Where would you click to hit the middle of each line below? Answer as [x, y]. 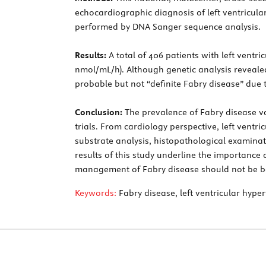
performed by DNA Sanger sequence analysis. [168, 26]
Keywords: [96, 193]
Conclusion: [99, 112]
